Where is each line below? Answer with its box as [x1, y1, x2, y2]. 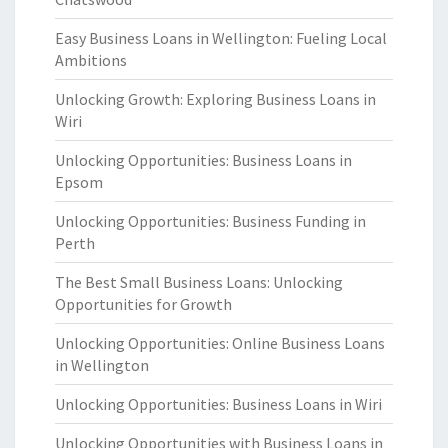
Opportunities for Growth [55, 294, 232, 314]
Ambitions [55, 50, 127, 70]
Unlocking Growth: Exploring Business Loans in [55, 89, 376, 109]
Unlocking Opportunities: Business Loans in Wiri [55, 394, 382, 414]
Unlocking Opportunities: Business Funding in [55, 211, 366, 231]
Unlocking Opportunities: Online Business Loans [55, 333, 385, 353]
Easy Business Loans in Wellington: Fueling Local [55, 28, 387, 48]
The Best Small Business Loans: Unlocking [55, 272, 343, 292]
